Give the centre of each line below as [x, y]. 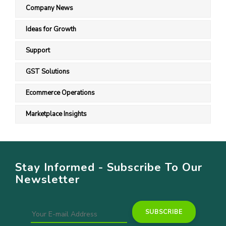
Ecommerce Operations [60, 93]
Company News [49, 8]
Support [38, 51]
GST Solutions [48, 72]
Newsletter [47, 180]
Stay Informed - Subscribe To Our [109, 168]
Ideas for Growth [51, 30]
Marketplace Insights [56, 114]
